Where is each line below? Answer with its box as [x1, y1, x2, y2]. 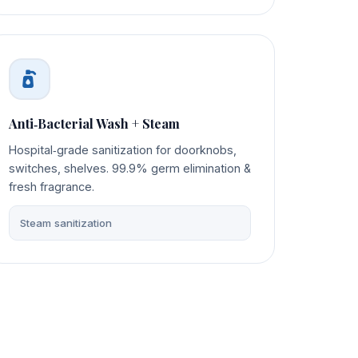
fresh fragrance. [9, 179, 95, 193]
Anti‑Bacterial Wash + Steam [9, 114, 181, 132]
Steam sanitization [19, 217, 112, 230]
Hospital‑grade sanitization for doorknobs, [9, 142, 237, 157]
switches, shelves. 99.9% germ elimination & [9, 161, 252, 175]
